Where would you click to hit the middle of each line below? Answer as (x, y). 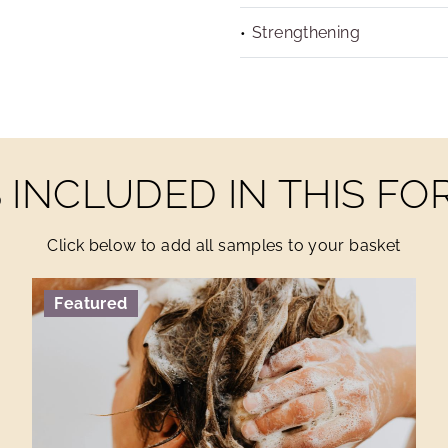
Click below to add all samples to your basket (224, 245)
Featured (91, 303)
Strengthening (306, 32)
